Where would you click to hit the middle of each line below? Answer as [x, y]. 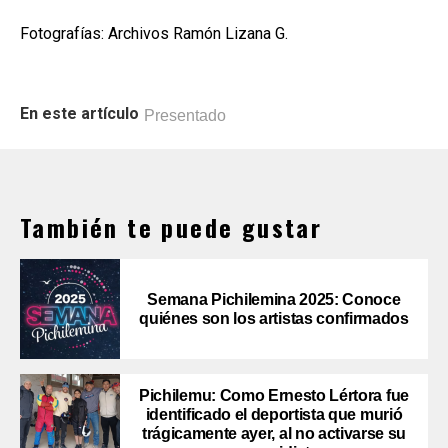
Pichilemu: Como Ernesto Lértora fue [274, 395]
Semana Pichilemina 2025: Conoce [274, 299]
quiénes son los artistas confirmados [274, 318]
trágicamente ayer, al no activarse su [274, 433]
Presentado [185, 115]
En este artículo [79, 113]
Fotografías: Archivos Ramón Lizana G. [154, 33]
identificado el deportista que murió [274, 414]
